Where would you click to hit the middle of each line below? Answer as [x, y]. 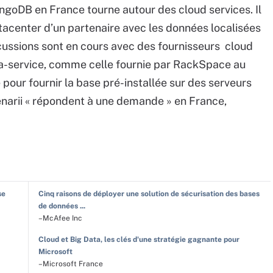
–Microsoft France [70, 264]
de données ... [62, 206]
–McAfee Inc [60, 218]
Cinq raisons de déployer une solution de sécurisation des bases [149, 194]
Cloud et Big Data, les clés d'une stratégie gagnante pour [139, 239]
